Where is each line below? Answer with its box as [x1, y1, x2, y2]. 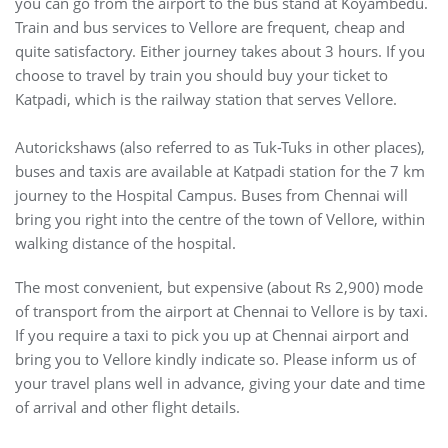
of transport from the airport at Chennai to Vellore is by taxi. [15, 301, 428, 322]
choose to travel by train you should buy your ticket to [15, 65, 388, 86]
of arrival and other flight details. [15, 397, 244, 418]
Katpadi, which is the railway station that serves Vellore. [15, 89, 401, 110]
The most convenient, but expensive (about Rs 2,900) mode [15, 277, 423, 298]
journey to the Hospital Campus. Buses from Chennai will [15, 185, 408, 206]
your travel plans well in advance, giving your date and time [15, 373, 425, 394]
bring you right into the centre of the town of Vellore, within [15, 209, 425, 230]
